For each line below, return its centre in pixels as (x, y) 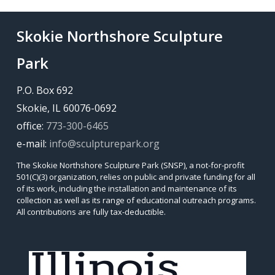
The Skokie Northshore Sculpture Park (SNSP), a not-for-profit (131, 165)
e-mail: (33, 143)
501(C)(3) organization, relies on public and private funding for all (136, 176)
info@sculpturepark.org (105, 143)
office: (32, 126)
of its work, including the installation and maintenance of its (127, 188)
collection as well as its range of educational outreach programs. (137, 200)
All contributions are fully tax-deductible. (91, 211)
